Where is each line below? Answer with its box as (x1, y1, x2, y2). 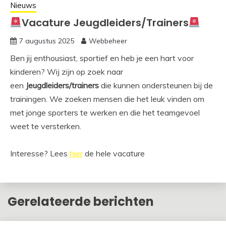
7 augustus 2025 (19, 36, 74, 45)
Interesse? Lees (10, 148, 70, 158)
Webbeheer (89, 36, 127, 45)
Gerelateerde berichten (8, 193, 154, 210)
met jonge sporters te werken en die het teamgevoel (10, 107, 200, 118)
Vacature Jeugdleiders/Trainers (21, 16, 189, 30)
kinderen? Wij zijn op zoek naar (10, 67, 123, 77)
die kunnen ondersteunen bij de (99, 80, 213, 90)
